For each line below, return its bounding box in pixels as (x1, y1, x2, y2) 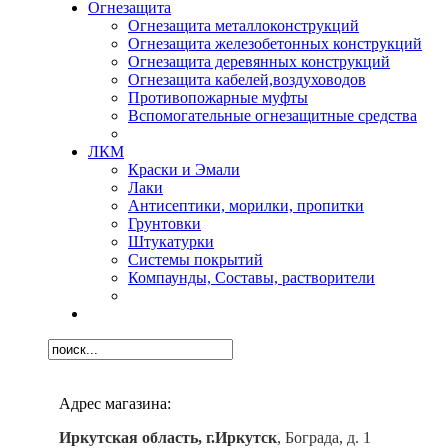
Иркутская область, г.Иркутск (59, 428, 277, 446)
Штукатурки (128, 232, 214, 250)
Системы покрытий (128, 250, 263, 268)
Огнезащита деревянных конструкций (128, 52, 390, 70)
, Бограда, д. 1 (277, 428, 371, 446)
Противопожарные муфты (128, 88, 308, 106)
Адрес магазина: (59, 394, 171, 412)
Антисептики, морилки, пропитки (128, 196, 364, 214)
